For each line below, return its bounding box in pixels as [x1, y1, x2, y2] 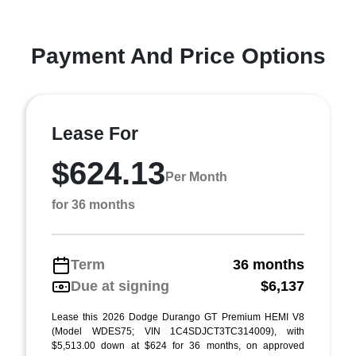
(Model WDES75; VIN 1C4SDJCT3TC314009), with [52, 326, 304, 337]
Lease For [52, 123, 138, 144]
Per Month [165, 169, 227, 184]
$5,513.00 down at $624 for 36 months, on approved [52, 340, 304, 351]
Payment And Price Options [30, 44, 326, 68]
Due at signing [71, 278, 169, 294]
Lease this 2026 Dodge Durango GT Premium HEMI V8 [52, 311, 304, 323]
